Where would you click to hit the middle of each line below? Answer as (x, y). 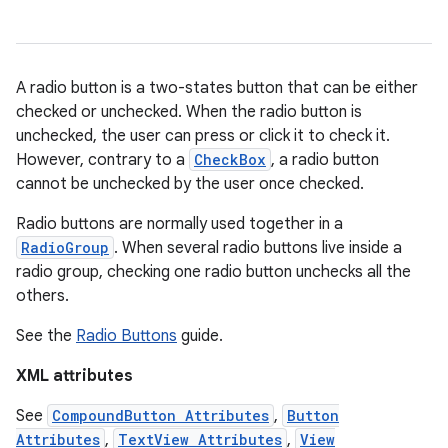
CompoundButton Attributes (160, 415)
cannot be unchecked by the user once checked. (190, 184)
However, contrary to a (102, 160)
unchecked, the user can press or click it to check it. (203, 136)
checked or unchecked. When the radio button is (189, 112)
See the (46, 336)
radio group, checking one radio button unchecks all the (213, 272)
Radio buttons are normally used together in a (179, 224)
